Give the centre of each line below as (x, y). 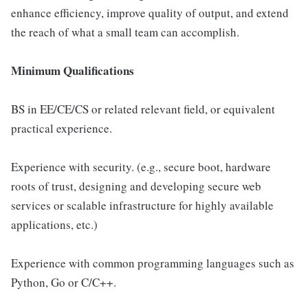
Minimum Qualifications (73, 70)
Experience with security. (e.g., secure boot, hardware (141, 167)
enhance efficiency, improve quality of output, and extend (150, 13)
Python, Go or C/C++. (64, 282)
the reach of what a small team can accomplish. (125, 32)
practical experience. (62, 128)
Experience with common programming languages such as (153, 263)
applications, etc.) (54, 224)
